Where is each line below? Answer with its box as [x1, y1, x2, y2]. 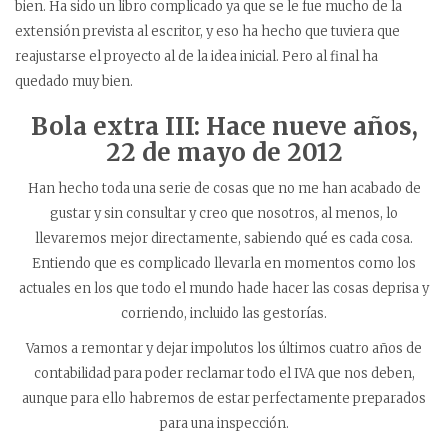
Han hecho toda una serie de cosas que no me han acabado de [27, 180, 421, 198]
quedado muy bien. [15, 73, 133, 91]
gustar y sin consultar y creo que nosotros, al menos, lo [50, 205, 398, 223]
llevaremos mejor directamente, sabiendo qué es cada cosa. [35, 230, 413, 248]
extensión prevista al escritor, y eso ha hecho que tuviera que [15, 23, 400, 41]
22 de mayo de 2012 [105, 137, 343, 169]
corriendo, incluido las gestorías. [121, 305, 327, 323]
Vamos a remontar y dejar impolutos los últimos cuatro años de [26, 340, 422, 358]
